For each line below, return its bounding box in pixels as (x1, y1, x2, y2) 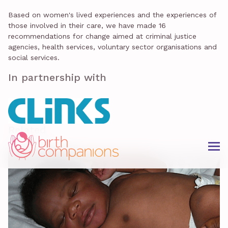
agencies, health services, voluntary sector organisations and (8, 43, 217, 51)
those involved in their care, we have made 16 (8, 21, 166, 30)
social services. (8, 53, 60, 62)
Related (8, 124, 46, 136)
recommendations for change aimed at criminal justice (8, 32, 196, 41)
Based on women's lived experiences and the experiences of (8, 11, 216, 19)
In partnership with (8, 71, 106, 84)
